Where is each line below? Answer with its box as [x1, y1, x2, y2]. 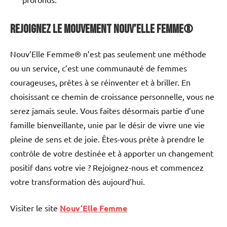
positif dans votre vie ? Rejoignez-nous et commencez [10, 162, 204, 172]
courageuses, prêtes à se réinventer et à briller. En [10, 77, 191, 87]
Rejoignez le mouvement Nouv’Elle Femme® [10, 21, 193, 36]
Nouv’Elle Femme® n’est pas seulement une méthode [10, 48, 206, 59]
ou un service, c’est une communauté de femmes [10, 62, 187, 73]
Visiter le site [10, 202, 60, 213]
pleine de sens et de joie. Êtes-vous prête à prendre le [10, 133, 204, 144]
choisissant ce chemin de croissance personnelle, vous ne [10, 91, 214, 101]
